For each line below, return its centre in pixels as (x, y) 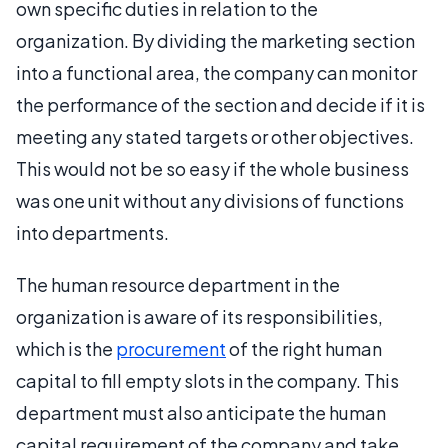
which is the (66, 348)
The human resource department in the (178, 284)
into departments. (92, 232)
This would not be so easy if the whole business (212, 168)
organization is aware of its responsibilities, (199, 316)
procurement (171, 348)
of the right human (304, 348)
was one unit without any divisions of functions (210, 200)
